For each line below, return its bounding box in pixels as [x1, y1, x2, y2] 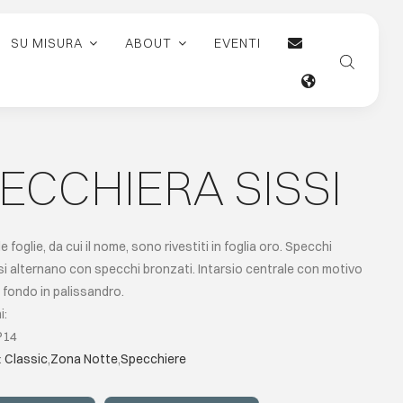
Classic [4, 351, 48, 367]
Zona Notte [49, 351, 118, 367]
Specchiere [120, 351, 186, 367]
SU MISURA [10, 35, 83, 51]
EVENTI [213, 35, 261, 51]
